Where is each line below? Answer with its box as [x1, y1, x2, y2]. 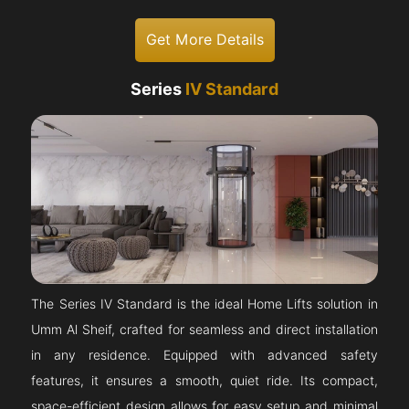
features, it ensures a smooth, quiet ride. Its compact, [31, 372, 378, 388]
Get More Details [145, 30, 264, 48]
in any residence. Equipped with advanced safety [31, 347, 378, 362]
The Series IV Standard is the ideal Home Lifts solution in [31, 296, 378, 311]
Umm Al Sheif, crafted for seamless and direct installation [31, 321, 378, 337]
